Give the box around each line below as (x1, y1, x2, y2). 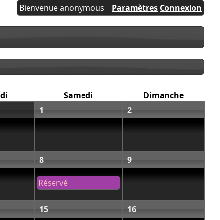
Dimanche (143, 89, 184, 101)
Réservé (38, 177, 68, 188)
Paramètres (112, 2, 158, 13)
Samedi (64, 89, 93, 101)
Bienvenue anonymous (19, 2, 104, 13)
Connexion (160, 2, 202, 13)
